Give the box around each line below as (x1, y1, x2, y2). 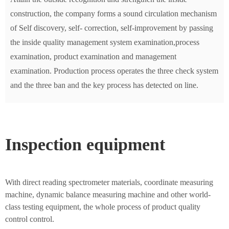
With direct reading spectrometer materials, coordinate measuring (5, 177, 213, 187)
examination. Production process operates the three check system (10, 66, 218, 75)
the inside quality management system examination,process (10, 37, 199, 47)
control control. (5, 214, 54, 223)
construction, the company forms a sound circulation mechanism (10, 9, 217, 18)
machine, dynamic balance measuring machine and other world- (5, 190, 211, 199)
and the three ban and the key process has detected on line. (10, 80, 198, 89)
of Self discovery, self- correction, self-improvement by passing (10, 23, 213, 32)
